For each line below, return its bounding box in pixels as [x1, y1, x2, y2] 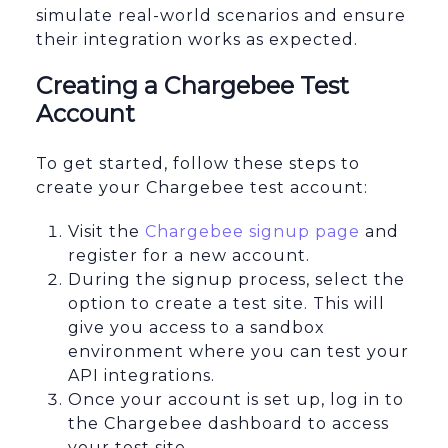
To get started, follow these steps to [36, 154, 360, 174]
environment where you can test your [68, 342, 409, 362]
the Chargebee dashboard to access [68, 414, 389, 434]
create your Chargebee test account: [36, 178, 368, 198]
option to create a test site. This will [68, 294, 385, 314]
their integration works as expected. [36, 30, 358, 50]
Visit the [68, 222, 145, 242]
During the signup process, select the [68, 270, 405, 290]
